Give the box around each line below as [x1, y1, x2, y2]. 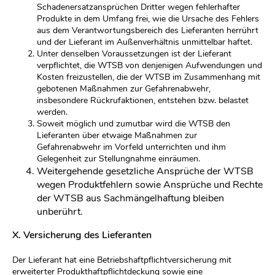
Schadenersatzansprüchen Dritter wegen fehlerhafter [37, 1, 240, 13]
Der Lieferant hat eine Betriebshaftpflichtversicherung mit [12, 254, 231, 266]
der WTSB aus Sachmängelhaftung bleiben [37, 192, 224, 205]
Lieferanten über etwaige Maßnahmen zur [37, 130, 197, 141]
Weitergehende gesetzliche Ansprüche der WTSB [37, 165, 254, 178]
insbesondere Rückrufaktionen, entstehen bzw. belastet [37, 95, 249, 106]
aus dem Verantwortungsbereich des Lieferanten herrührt [37, 25, 258, 36]
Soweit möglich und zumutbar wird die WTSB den [37, 118, 230, 130]
